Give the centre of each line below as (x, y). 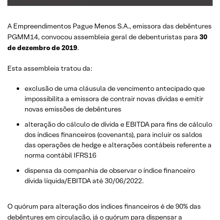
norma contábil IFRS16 (60, 155)
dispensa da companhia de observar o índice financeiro (110, 170)
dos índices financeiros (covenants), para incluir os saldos (113, 134)
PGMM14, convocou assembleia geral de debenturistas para (103, 37)
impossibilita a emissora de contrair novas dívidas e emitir (114, 98)
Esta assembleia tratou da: (50, 68)
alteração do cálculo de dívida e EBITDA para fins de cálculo (118, 124)
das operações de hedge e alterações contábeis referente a (118, 145)
